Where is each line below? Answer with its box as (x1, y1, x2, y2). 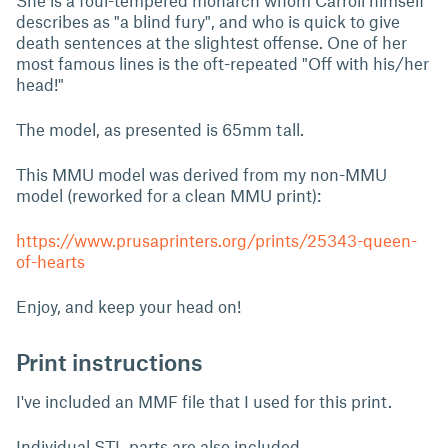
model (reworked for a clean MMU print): (16, 185, 321, 205)
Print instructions (16, 347, 203, 376)
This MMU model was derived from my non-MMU (16, 164, 387, 184)
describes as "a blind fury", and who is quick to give (16, 11, 400, 31)
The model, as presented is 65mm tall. (16, 119, 304, 139)
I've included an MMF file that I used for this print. (16, 391, 392, 411)
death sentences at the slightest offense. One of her (16, 32, 407, 52)
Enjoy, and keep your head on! (16, 296, 241, 316)
